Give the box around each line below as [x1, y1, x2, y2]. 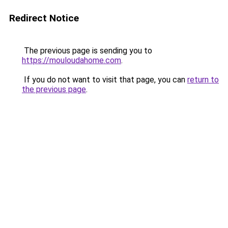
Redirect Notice [9, 12, 79, 24]
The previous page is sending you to [22, 46, 152, 55]
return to [187, 75, 219, 84]
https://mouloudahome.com [22, 55, 121, 65]
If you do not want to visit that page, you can [22, 75, 187, 84]
